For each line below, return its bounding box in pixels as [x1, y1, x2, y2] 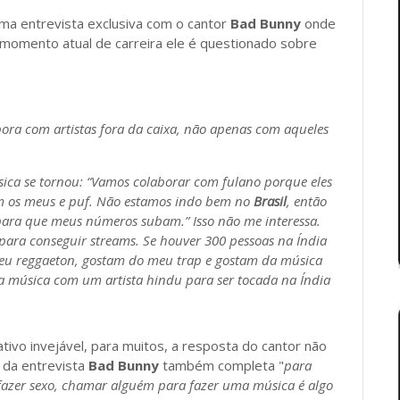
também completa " [159, 356, 284, 374]
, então [287, 192, 327, 210]
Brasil [254, 192, 287, 210]
